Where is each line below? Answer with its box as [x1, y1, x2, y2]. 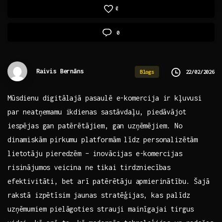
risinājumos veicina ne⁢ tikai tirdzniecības [7, 163, 171, 172]
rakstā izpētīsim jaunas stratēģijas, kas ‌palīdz [7, 191, 190, 200]
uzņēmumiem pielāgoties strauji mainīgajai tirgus [7, 205, 194, 214]
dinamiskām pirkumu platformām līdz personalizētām [7, 135, 198, 144]
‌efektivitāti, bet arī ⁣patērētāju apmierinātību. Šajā [7, 177, 210, 186]
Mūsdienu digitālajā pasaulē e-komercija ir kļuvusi [7, 94, 202, 103]
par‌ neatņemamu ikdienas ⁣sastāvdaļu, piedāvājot [7, 108, 186, 116]
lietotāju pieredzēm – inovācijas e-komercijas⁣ [7, 149, 182, 158]
